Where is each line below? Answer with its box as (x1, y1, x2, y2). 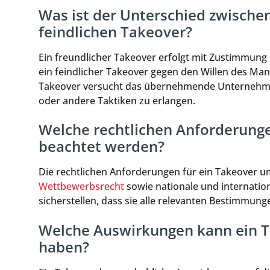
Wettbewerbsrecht (39, 180, 124, 193)
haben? (39, 236, 89, 257)
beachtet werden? (39, 136, 165, 157)
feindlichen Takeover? (39, 21, 192, 42)
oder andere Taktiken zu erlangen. (39, 93, 195, 107)
